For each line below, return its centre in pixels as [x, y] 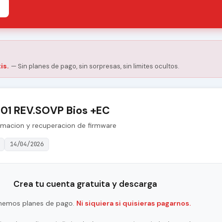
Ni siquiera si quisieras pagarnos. [133, 203]
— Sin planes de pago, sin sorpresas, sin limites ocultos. [95, 66]
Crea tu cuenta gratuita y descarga [85, 184]
